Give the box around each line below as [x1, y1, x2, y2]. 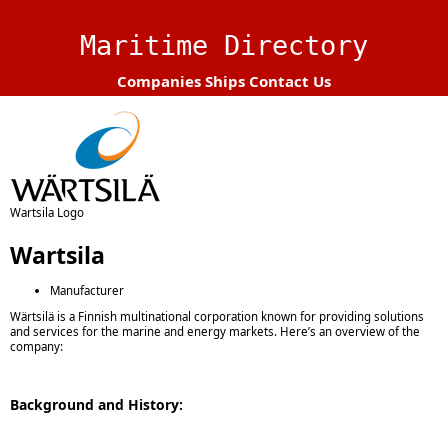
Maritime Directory [80, 30, 368, 61]
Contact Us [249, 71, 331, 91]
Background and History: [10, 394, 183, 414]
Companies [117, 71, 201, 91]
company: [10, 339, 63, 355]
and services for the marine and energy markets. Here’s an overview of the [10, 324, 420, 340]
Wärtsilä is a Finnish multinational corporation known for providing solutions [10, 309, 424, 325]
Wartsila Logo [10, 205, 84, 220]
